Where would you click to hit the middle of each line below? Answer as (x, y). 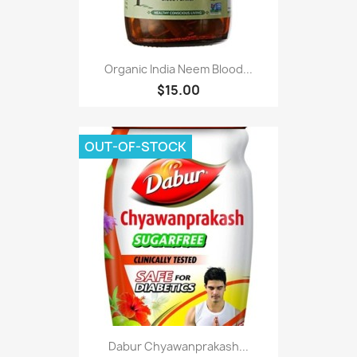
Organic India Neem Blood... (178, 69)
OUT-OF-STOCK (135, 146)
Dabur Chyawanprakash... (178, 346)
